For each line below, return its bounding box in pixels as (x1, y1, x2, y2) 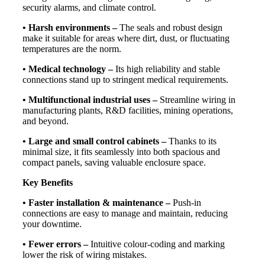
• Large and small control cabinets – (22, 135, 166, 146)
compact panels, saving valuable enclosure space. (22, 157, 206, 167)
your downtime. (22, 218, 82, 229)
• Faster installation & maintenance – (22, 197, 170, 208)
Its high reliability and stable (113, 63, 220, 74)
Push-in (170, 197, 201, 208)
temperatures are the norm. (22, 43, 121, 54)
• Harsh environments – (22, 22, 117, 33)
